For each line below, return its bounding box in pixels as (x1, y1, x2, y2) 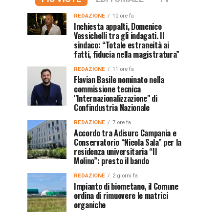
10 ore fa (112, 13, 134, 19)
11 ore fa (112, 66, 134, 72)
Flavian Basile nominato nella (74, 74, 164, 86)
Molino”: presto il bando (74, 155, 149, 167)
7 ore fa (112, 119, 131, 126)
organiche (74, 199, 106, 211)
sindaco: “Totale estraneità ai (74, 39, 169, 51)
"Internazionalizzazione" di (74, 92, 157, 104)
